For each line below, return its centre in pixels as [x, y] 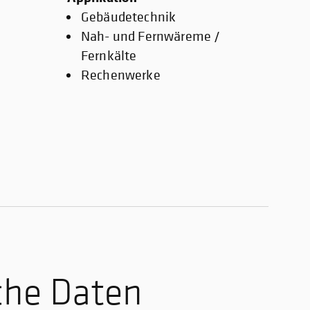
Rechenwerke [121, 75]
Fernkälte [109, 56]
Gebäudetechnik [129, 17]
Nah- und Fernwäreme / [151, 36]
